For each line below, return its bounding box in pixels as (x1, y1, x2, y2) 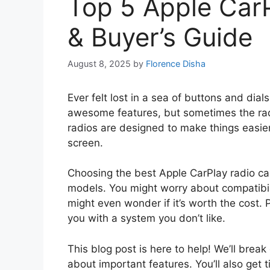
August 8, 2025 (67, 58, 131, 69)
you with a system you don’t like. (67, 212, 225, 225)
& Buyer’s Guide (67, 22, 253, 53)
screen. (67, 136, 103, 149)
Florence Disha (146, 58, 206, 69)
